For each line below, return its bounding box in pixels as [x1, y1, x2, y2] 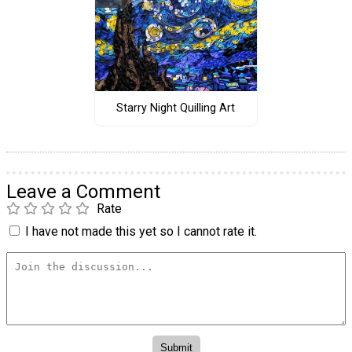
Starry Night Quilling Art [116, 101, 236, 115]
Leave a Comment [6, 180, 160, 203]
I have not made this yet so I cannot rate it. [25, 223, 257, 239]
